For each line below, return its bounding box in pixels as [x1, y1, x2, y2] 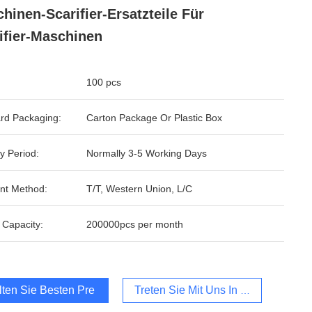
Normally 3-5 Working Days [86, 148, 207, 159]
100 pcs [86, 77, 121, 88]
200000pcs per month [86, 219, 183, 230]
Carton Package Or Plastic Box [86, 112, 222, 123]
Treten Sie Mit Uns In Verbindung [134, 284, 297, 296]
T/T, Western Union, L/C [86, 183, 192, 194]
